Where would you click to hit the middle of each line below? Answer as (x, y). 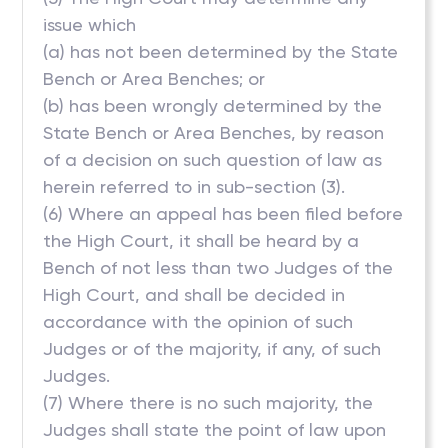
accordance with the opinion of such (198, 321)
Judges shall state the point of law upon (215, 429)
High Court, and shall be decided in (194, 294)
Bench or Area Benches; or (154, 78)
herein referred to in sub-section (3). (194, 186)
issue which (90, 24)
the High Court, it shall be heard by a (201, 240)
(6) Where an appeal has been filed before (223, 213)
